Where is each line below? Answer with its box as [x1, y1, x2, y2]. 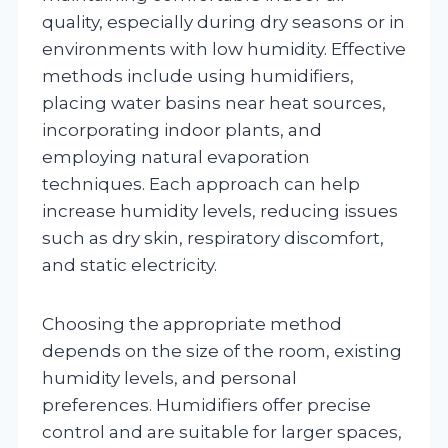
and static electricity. [42, 254, 217, 275]
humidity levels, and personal [42, 367, 297, 388]
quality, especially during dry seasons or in [42, 11, 405, 32]
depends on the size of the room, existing [42, 340, 402, 361]
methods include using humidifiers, [42, 65, 354, 86]
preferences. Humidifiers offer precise [42, 394, 371, 415]
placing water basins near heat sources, [42, 92, 386, 113]
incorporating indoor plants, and [42, 119, 322, 140]
